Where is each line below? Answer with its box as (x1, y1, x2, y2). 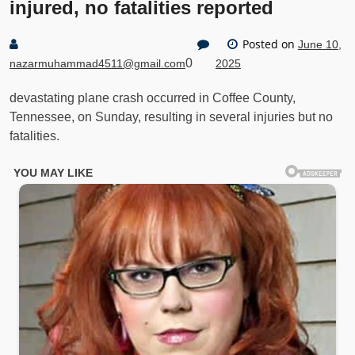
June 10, (297, 38, 342, 51)
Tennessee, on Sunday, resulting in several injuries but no (10, 110, 333, 124)
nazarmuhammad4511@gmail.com (10, 57, 185, 70)
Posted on (239, 36, 298, 52)
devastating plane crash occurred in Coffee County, (10, 91, 296, 105)
